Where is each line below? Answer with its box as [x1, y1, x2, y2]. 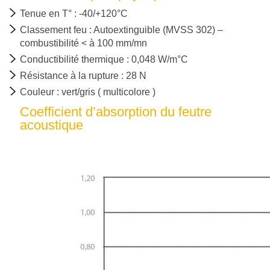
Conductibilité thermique [20, 54, 124, 64]
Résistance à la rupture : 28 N [20, 70, 146, 81]
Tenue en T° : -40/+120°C [20, 8, 128, 19]
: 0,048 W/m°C [124, 54, 188, 64]
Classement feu [20, 24, 87, 35]
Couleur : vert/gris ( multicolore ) [20, 86, 155, 97]
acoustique [20, 117, 83, 133]
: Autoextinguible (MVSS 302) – [87, 24, 223, 35]
